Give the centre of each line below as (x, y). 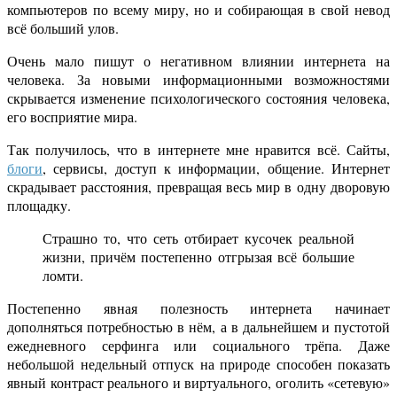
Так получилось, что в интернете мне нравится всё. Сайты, (198, 150)
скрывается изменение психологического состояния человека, (198, 98)
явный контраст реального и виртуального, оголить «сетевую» (198, 383)
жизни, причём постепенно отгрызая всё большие (198, 257)
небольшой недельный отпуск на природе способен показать (198, 364)
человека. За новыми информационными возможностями (198, 80)
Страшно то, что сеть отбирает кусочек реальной (198, 238)
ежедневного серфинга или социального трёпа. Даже (198, 346)
